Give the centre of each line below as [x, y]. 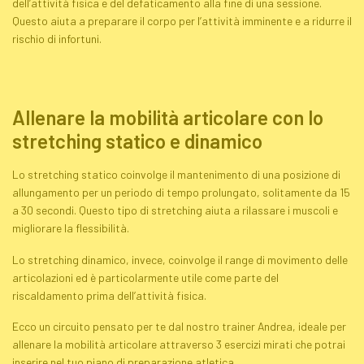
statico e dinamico [182, 141]
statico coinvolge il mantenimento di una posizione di [210, 175]
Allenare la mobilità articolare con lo [168, 118]
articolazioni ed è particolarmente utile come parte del [145, 277]
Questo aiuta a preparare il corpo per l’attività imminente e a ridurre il [182, 21]
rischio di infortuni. [57, 39]
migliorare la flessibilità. [71, 228]
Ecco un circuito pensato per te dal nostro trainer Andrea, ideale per [179, 327]
